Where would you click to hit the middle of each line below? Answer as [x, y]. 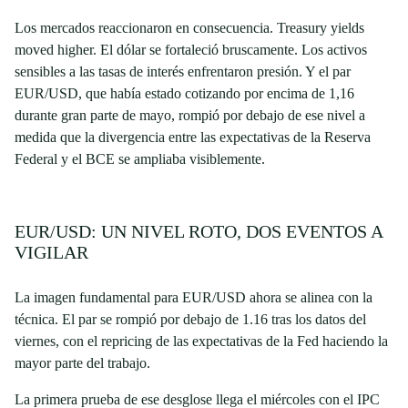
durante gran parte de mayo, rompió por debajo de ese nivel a [190, 115]
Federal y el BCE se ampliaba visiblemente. [140, 159]
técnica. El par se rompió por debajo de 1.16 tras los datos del [190, 319]
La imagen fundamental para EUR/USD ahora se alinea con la [194, 297]
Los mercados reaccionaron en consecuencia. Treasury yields [189, 28]
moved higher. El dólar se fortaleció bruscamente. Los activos [191, 50]
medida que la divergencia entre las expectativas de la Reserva [193, 137]
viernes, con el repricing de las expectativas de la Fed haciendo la [201, 341]
